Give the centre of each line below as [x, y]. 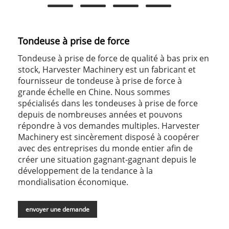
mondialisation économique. [73, 182]
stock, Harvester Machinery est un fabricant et [107, 70]
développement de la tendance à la [85, 171]
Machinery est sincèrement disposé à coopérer [109, 137]
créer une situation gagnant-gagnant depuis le [107, 160]
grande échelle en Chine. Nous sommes [94, 92]
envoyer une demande [58, 210]
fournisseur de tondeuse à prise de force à [100, 81]
